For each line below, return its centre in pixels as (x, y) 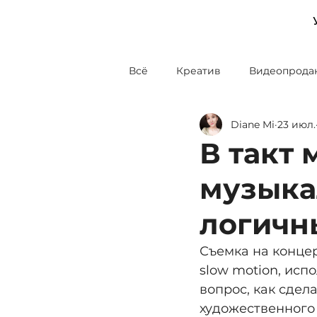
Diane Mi (253, 124)
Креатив (198, 70)
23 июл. (296, 124)
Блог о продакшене (208, 127)
